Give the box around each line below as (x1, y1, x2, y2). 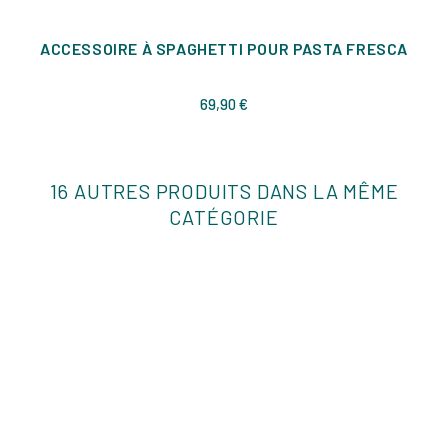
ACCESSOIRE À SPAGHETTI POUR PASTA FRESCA (40, 39, 408, 59)
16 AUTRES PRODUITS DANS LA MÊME (49, 179, 399, 204)
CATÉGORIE (169, 205, 279, 230)
